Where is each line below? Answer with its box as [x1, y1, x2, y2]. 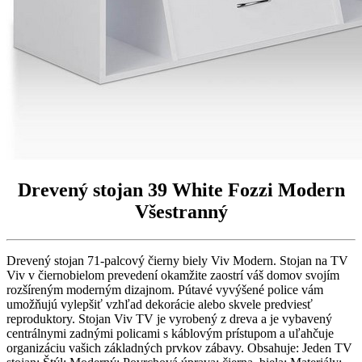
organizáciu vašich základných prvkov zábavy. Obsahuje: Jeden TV [6, 340, 352, 355]
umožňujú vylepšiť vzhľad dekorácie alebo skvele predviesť [6, 297, 313, 311]
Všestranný [134, 200, 228, 222]
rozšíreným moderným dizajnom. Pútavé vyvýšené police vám [6, 282, 323, 297]
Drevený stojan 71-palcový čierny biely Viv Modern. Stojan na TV [6, 253, 348, 267]
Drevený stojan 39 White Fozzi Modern [17, 179, 345, 200]
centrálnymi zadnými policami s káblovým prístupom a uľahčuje [6, 326, 334, 340]
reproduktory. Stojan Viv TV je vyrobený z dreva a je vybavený [6, 311, 332, 326]
